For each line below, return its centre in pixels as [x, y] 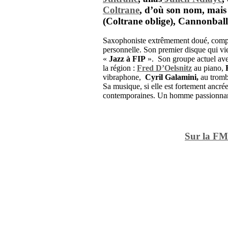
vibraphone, [124, 77]
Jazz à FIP [127, 59]
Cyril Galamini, [172, 77]
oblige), [159, 21]
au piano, [209, 68]
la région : [119, 68]
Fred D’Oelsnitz [164, 68]
